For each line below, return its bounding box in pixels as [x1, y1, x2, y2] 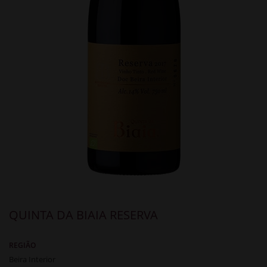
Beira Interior [9, 253, 55, 265]
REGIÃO [9, 240, 36, 250]
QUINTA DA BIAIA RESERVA [9, 206, 158, 223]
